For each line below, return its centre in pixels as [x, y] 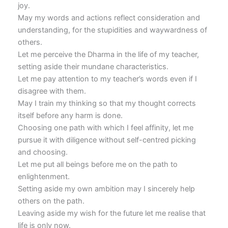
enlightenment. [44, 177]
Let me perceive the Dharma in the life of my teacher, [108, 55]
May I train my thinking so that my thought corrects [107, 104]
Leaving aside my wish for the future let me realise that [111, 213]
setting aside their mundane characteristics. [93, 67]
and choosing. [42, 152]
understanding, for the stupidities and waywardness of [112, 30]
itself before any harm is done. [70, 116]
